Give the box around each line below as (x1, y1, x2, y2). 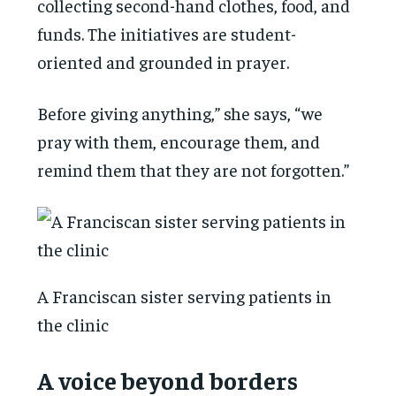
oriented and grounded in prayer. (37, 49, 290, 72)
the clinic (37, 312, 110, 335)
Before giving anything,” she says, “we (37, 101, 324, 124)
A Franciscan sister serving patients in (37, 284, 332, 307)
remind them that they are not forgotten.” (37, 157, 350, 180)
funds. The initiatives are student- (37, 21, 297, 44)
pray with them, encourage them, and (37, 129, 321, 152)
